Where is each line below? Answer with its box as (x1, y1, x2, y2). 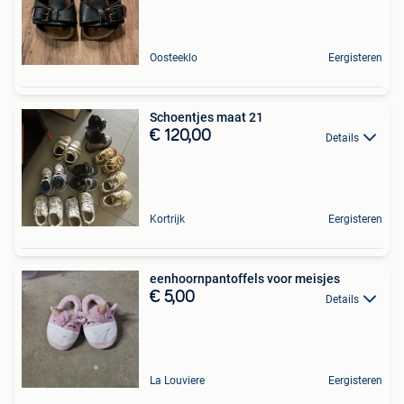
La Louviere (150, 374, 205, 388)
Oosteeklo (150, 51, 197, 65)
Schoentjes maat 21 (150, 110, 263, 125)
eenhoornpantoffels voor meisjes (150, 271, 340, 287)
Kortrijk (150, 213, 185, 226)
